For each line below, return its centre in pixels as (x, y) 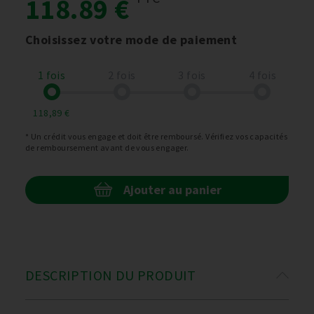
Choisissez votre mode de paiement (131, 40)
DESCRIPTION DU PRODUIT (111, 275)
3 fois (192, 75)
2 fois (122, 75)
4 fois (262, 75)
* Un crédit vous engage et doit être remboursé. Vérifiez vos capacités (156, 136)
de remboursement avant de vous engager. (107, 148)
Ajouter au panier (173, 190)
